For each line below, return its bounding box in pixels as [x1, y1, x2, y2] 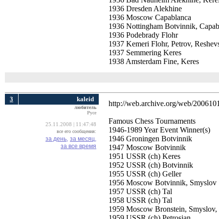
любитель [74, 105, 96, 110]
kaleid [77, 95, 94, 103]
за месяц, [70, 135, 96, 142]
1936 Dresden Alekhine [109, 4, 182, 13]
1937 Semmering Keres [109, 48, 181, 57]
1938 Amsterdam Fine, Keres [109, 57, 199, 66]
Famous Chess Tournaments [109, 117, 196, 125]
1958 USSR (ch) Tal [109, 196, 172, 204]
